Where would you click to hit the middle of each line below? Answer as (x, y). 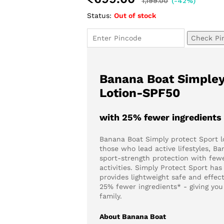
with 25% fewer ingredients (161, 117)
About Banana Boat (133, 217)
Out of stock (135, 15)
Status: (99, 15)
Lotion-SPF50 (140, 93)
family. (111, 196)
